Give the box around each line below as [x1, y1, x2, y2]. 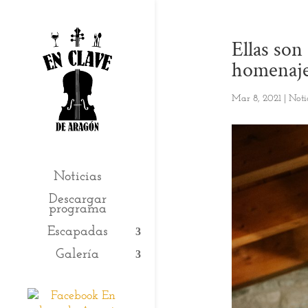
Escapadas [47, 225, 108, 239]
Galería [56, 247, 99, 262]
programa [48, 202, 107, 217]
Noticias [53, 170, 102, 184]
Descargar [48, 192, 107, 207]
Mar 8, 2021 [231, 93, 281, 104]
